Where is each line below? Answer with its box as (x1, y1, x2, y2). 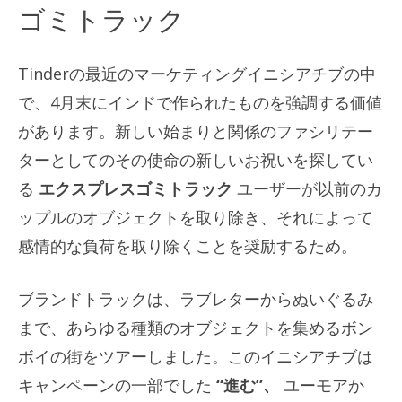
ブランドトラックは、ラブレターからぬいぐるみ (18, 287, 373, 310)
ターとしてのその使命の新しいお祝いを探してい (18, 148, 373, 170)
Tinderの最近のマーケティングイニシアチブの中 (18, 62, 376, 84)
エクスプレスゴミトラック (39, 177, 237, 199)
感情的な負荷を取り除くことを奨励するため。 (18, 234, 357, 257)
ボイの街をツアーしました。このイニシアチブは (18, 345, 373, 367)
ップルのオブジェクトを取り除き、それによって (18, 205, 373, 228)
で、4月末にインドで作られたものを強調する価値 (18, 91, 382, 113)
